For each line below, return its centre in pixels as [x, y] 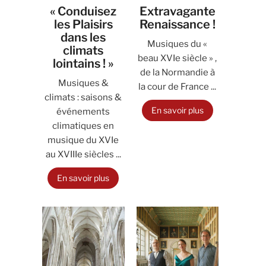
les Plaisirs [83, 24]
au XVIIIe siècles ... [83, 154]
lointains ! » [83, 64]
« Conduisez [83, 11]
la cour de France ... [178, 87]
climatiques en [83, 126]
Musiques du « [178, 44]
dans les [83, 37]
